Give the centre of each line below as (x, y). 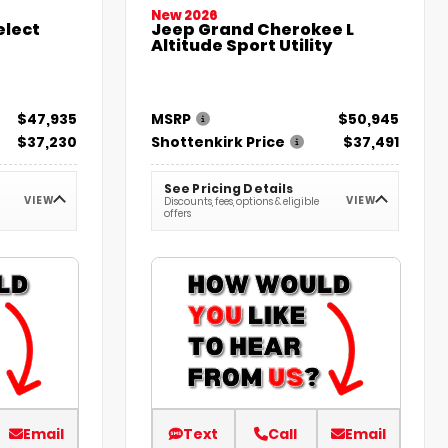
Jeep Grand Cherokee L (253, 29)
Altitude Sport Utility (242, 45)
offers (178, 213)
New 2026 (185, 15)
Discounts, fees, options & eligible (242, 201)
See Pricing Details (229, 188)
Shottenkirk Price (218, 141)
